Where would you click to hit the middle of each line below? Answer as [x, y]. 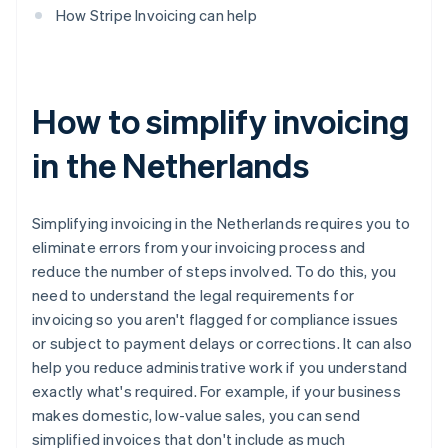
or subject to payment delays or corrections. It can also [222, 343]
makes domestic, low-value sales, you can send [196, 415]
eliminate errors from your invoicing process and [199, 247]
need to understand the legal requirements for [193, 295]
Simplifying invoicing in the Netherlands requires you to [221, 223]
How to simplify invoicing [221, 121]
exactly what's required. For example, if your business [216, 391]
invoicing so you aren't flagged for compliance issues [215, 319]
